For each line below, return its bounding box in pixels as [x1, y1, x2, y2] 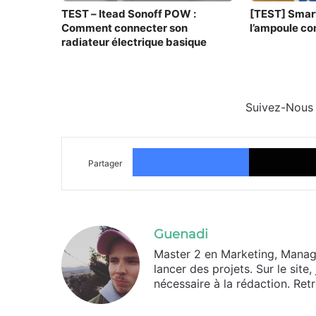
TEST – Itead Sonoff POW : [61, 6, 196, 20]
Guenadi [154, 226, 208, 242]
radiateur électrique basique [61, 35, 207, 49]
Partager [88, 157, 122, 169]
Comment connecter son [61, 20, 188, 35]
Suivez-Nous [245, 99, 313, 114]
